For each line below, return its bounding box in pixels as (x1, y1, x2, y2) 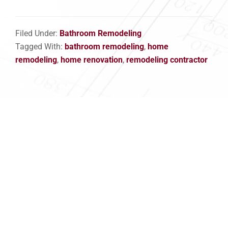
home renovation (61, 55, 123, 65)
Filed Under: (15, 28, 60, 38)
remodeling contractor (126, 55, 208, 65)
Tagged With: (15, 42, 65, 51)
